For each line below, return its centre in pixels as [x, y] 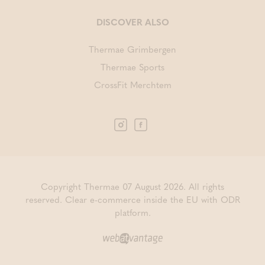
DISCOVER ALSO [132, 22]
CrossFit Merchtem [132, 85]
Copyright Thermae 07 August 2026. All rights [132, 186]
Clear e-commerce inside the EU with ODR [152, 199]
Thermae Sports [132, 67]
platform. [132, 212]
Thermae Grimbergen [132, 49]
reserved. [45, 199]
